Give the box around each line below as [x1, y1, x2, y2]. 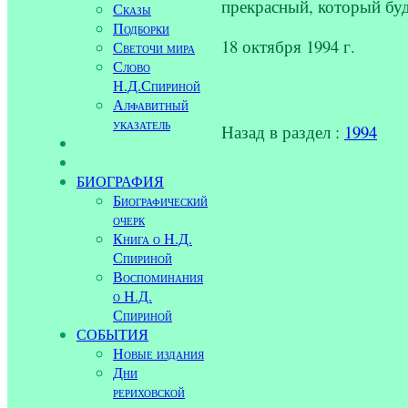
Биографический [113, 190, 208, 209]
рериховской [113, 382, 185, 401]
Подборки [113, 18, 169, 37]
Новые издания [113, 343, 204, 362]
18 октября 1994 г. [221, 35, 355, 58]
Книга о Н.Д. [113, 229, 192, 248]
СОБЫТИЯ [76, 324, 148, 343]
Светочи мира [113, 37, 195, 56]
